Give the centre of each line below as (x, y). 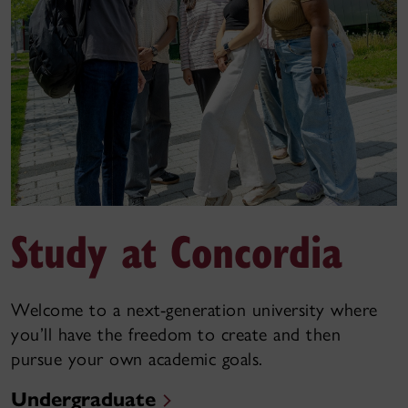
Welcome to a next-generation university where (194, 310)
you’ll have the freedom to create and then (176, 335)
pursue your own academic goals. (137, 359)
